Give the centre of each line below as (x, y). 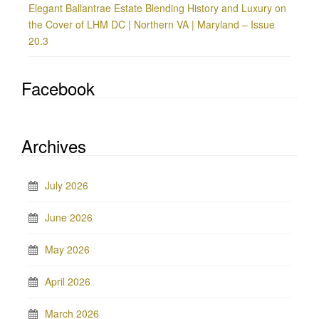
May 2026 (67, 249)
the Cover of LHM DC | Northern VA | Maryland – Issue (152, 24)
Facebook (58, 88)
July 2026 (67, 185)
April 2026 (68, 281)
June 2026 (69, 217)
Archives (54, 146)
